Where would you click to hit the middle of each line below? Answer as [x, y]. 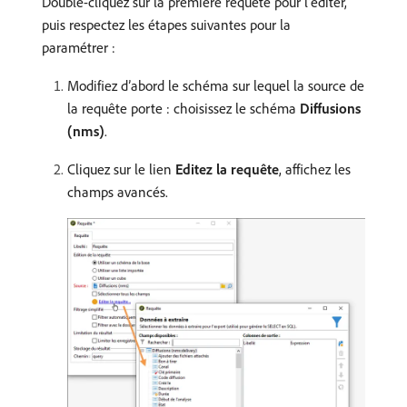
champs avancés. [118, 191]
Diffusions [330, 108]
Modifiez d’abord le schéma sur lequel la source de [216, 85]
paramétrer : [79, 47]
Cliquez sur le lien [121, 169]
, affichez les [315, 169]
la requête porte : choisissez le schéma [184, 108]
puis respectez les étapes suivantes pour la [166, 24]
